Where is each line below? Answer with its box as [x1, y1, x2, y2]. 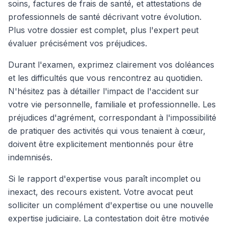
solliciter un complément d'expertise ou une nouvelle [8, 200, 213, 210]
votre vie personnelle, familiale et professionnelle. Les [8, 99, 216, 109]
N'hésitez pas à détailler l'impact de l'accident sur [8, 86, 199, 96]
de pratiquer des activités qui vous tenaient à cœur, [8, 126, 206, 136]
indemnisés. [8, 152, 52, 162]
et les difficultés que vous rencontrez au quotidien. [8, 73, 203, 83]
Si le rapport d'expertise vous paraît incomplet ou [8, 174, 201, 184]
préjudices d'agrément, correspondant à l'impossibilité [8, 112, 216, 123]
